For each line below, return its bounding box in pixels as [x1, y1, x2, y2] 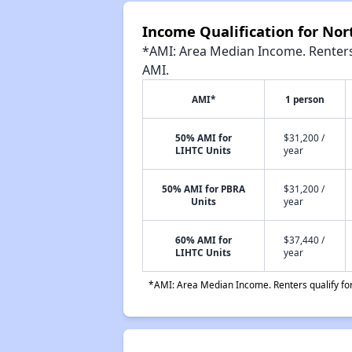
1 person [284, 93, 324, 105]
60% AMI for [174, 233, 232, 246]
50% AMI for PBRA [161, 182, 245, 195]
